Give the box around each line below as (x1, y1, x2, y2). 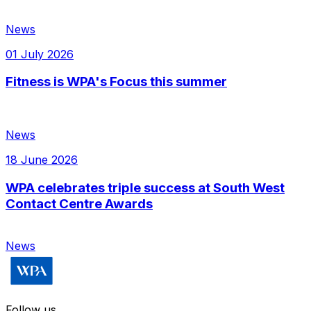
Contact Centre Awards (6, 195, 153, 212)
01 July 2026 (6, 47, 74, 61)
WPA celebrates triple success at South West (6, 179, 285, 196)
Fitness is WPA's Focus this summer (6, 74, 227, 90)
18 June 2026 (6, 153, 78, 167)
